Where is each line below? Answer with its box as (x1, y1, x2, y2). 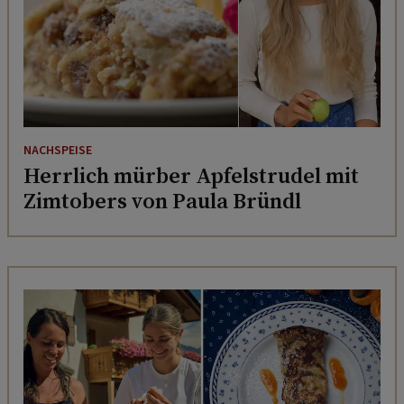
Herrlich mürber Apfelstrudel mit (23, 161, 359, 191)
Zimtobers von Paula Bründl (23, 186, 301, 216)
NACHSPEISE (23, 142, 92, 161)
